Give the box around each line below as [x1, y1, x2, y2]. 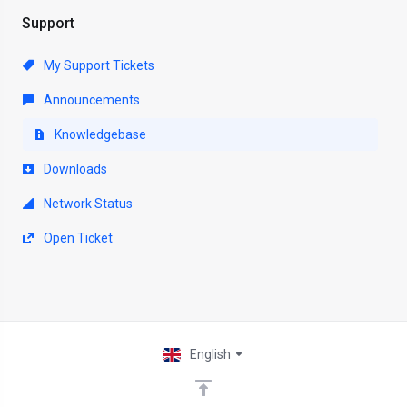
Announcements [41, 93, 140, 108]
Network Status [41, 196, 133, 212]
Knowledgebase [52, 127, 146, 143]
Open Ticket [41, 231, 113, 246]
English [190, 347, 233, 362]
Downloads [41, 162, 107, 177]
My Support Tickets [41, 58, 154, 74]
